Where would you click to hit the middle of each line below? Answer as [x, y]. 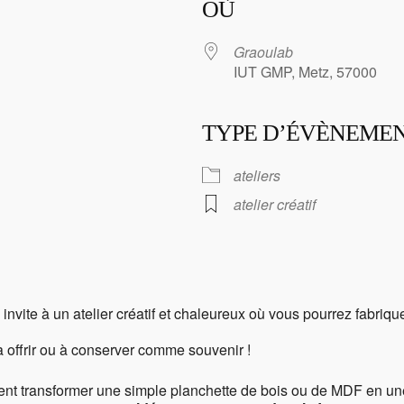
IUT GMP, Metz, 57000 [305, 72]
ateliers [257, 176]
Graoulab [263, 52]
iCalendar [204, 164]
